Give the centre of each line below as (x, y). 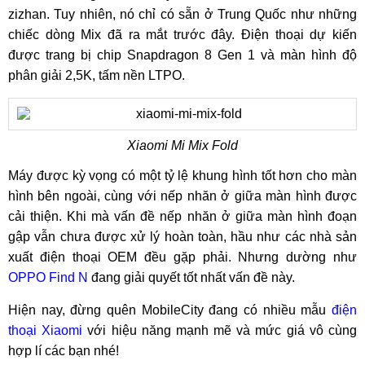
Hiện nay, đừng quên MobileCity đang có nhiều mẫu (170, 310)
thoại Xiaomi (46, 330)
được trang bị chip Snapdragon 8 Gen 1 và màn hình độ (182, 55)
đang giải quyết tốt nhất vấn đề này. (191, 277)
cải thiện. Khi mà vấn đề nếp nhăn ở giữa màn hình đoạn (182, 216)
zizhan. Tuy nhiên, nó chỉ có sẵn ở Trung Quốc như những (182, 14)
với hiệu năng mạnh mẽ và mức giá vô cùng (220, 330)
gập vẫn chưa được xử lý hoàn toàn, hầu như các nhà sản (182, 237)
